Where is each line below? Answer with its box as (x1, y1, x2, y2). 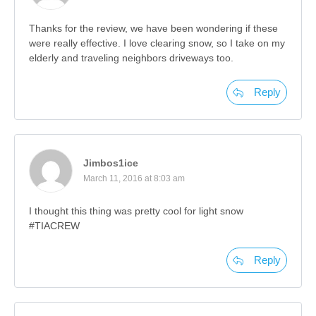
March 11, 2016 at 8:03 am (83, 174, 185, 184)
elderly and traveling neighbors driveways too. (29, 52, 233, 64)
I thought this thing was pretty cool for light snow (29, 205, 243, 217)
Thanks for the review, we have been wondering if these (29, 23, 278, 35)
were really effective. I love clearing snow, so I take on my (29, 37, 285, 49)
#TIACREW (29, 220, 80, 232)
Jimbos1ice (83, 157, 138, 169)
